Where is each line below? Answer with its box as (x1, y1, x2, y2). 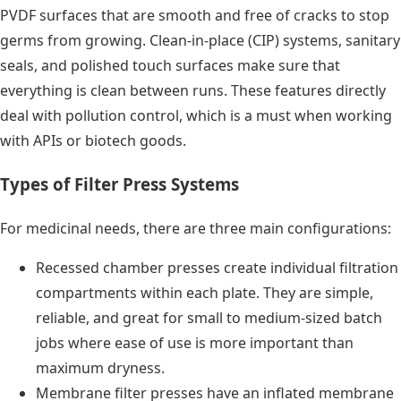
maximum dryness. (36, 357, 165, 378)
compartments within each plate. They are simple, (36, 282, 373, 303)
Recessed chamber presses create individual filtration (36, 257, 398, 277)
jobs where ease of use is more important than (36, 332, 354, 353)
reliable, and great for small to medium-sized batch (36, 307, 382, 328)
